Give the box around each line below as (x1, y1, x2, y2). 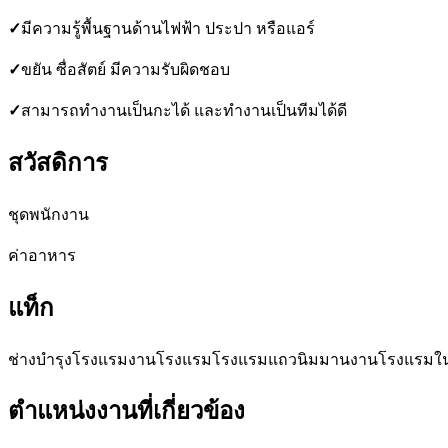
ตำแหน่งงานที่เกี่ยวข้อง (8, 398, 245, 425)
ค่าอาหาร (8, 246, 76, 264)
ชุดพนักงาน (8, 205, 89, 223)
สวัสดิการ (8, 149, 108, 176)
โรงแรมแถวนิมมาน (212, 350, 350, 368)
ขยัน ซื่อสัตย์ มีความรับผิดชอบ (21, 60, 230, 78)
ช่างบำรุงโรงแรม (8, 350, 128, 368)
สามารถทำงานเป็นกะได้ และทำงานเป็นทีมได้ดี (21, 101, 347, 119)
